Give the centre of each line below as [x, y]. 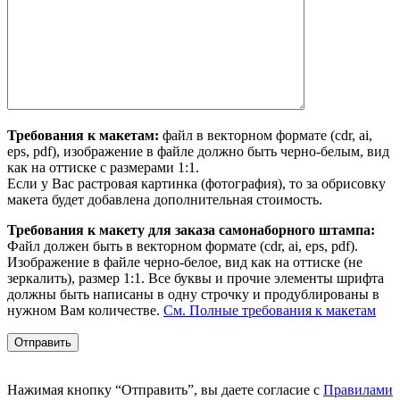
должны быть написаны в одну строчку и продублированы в [193, 294]
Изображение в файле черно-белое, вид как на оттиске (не [185, 262]
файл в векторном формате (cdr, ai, [266, 135]
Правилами [358, 389]
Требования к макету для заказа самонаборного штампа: [191, 229]
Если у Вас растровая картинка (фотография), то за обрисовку [196, 183]
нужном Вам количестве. [85, 310]
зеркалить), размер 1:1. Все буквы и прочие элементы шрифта [196, 278]
